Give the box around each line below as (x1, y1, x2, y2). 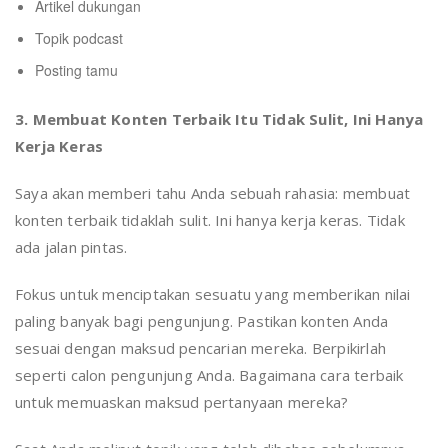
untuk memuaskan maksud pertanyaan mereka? (15, 392, 349, 413)
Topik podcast (35, 28, 123, 49)
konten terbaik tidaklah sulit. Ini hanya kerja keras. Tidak (15, 210, 405, 231)
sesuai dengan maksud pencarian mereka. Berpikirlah (15, 338, 387, 359)
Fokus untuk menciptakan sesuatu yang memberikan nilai (15, 284, 411, 305)
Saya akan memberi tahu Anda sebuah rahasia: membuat (15, 183, 411, 204)
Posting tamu (35, 60, 118, 81)
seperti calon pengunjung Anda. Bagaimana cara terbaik (15, 365, 404, 386)
